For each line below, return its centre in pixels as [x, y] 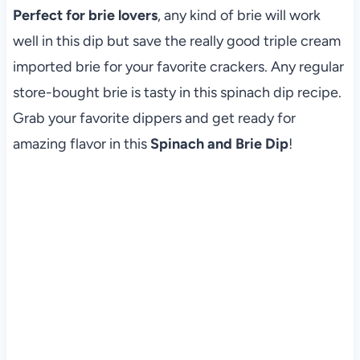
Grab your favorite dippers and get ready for [154, 118]
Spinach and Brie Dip [219, 143]
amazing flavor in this [81, 143]
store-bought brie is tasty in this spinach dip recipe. [177, 92]
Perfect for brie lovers [85, 15]
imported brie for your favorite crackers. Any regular [178, 66]
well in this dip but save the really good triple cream [176, 41]
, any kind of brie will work [239, 15]
